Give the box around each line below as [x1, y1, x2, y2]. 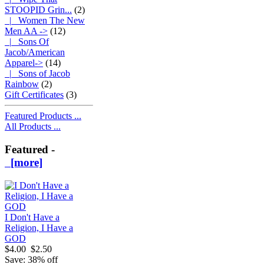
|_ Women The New [5, 15, 85, 26]
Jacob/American [5, 47, 65, 58]
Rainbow [5, 79, 39, 90]
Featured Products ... [5, 111, 81, 121]
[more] [5, 156, 42, 169]
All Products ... [5, 121, 61, 132]
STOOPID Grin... [5, 5, 72, 15]
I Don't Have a [5, 212, 60, 222]
